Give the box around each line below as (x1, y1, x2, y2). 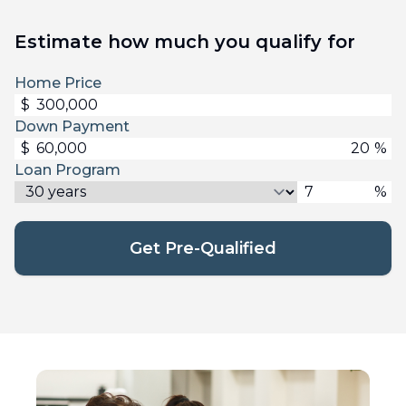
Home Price (14, 73, 101, 92)
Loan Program (14, 160, 121, 179)
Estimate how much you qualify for (14, 30, 355, 53)
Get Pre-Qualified (130, 237, 276, 258)
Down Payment (14, 117, 130, 135)
